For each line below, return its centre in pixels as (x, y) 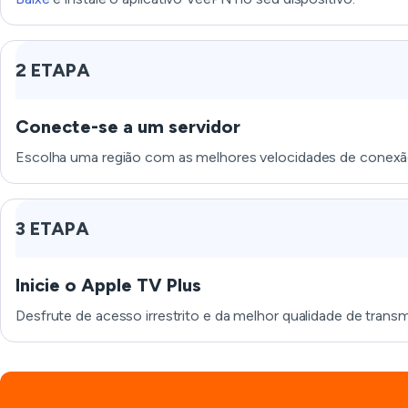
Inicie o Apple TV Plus (108, 285)
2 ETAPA (53, 70)
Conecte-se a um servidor (128, 127)
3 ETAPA (52, 229)
